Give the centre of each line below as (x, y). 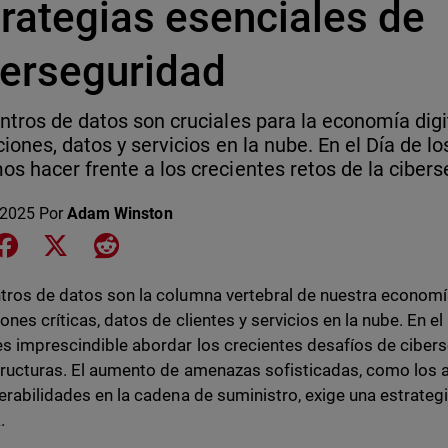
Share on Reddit (174, 243)
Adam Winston (120, 213)
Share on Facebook (88, 243)
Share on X (110, 243)
